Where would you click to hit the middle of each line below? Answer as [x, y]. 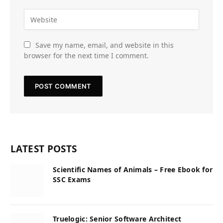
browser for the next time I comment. [86, 56]
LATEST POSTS [44, 149]
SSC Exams [72, 180]
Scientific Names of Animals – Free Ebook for [133, 170]
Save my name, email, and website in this [105, 45]
